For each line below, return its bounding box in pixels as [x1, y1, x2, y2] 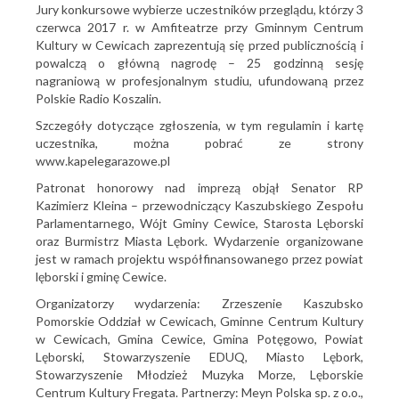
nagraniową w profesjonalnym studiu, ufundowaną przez [36, 73, 363, 88]
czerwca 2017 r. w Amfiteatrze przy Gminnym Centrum [36, 20, 363, 35]
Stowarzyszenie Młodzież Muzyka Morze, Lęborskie [36, 367, 363, 382]
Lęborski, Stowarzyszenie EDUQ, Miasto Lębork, [36, 349, 363, 364]
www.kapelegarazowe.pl [36, 153, 170, 168]
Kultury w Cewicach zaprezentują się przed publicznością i [36, 37, 363, 53]
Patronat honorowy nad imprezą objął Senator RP [36, 180, 363, 195]
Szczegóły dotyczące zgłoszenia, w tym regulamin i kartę [36, 118, 363, 133]
